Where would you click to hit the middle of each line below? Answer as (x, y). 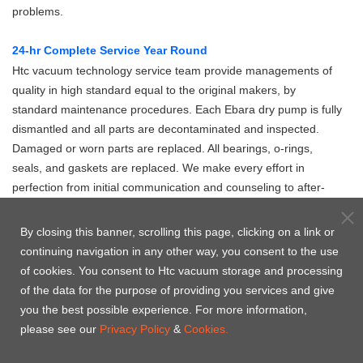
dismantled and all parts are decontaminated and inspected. (166, 129)
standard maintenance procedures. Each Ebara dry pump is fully (177, 109)
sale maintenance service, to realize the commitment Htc (157, 207)
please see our (60, 329)
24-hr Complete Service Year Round (110, 50)
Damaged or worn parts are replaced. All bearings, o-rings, (162, 148)
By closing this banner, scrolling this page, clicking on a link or (177, 232)
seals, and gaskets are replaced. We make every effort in (158, 168)
